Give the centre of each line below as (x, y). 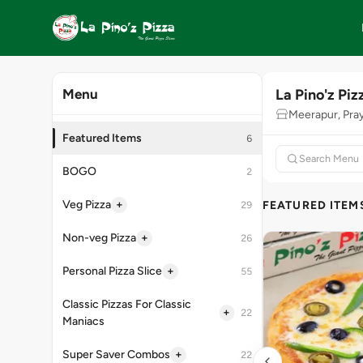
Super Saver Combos (116, 354)
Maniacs (83, 321)
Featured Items (102, 138)
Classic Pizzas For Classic (127, 304)
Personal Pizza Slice (112, 271)
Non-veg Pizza (99, 238)
